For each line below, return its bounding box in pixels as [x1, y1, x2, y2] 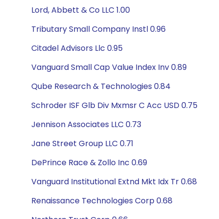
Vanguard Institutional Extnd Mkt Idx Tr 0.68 [31, 176, 197, 187]
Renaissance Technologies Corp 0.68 [31, 195, 173, 206]
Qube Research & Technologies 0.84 [31, 81, 171, 92]
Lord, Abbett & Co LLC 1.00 [31, 4, 130, 16]
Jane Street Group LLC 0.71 [31, 138, 133, 149]
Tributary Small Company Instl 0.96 [31, 23, 166, 35]
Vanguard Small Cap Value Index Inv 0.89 [31, 62, 187, 73]
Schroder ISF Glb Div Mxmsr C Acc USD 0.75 [31, 100, 197, 111]
